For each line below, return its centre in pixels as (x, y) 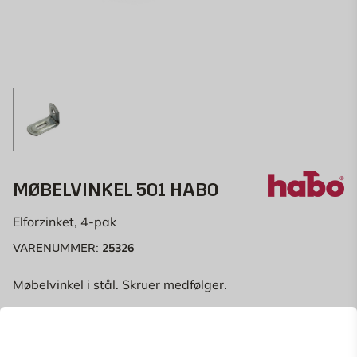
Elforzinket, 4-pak (65, 222)
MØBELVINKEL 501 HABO (116, 190)
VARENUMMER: (57, 248)
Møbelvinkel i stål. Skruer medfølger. (120, 284)
